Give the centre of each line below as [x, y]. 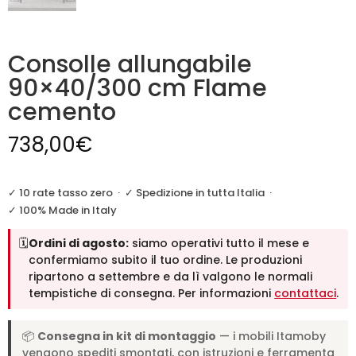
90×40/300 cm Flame [137, 88]
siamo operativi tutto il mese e [219, 244]
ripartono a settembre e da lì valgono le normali [171, 277]
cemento [62, 112]
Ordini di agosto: [79, 244]
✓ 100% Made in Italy [62, 210]
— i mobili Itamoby [271, 336]
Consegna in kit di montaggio [127, 336]
